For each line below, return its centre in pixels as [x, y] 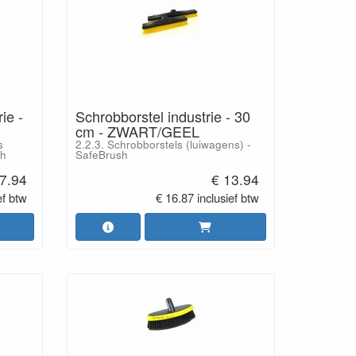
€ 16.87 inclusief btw [208, 197]
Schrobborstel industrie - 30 [163, 116]
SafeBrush [101, 155]
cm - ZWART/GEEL [137, 131]
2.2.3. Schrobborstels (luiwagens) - [163, 144]
